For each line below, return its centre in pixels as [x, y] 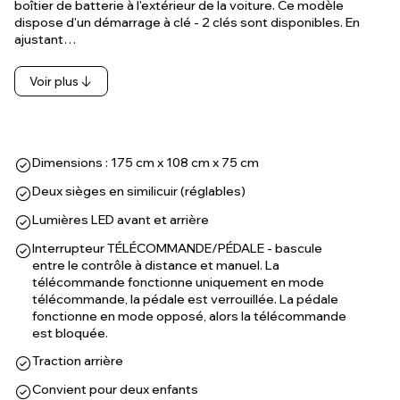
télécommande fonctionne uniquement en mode [178, 282]
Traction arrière [78, 361]
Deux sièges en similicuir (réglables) [139, 191]
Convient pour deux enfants [115, 389]
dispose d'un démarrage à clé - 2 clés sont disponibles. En [187, 22]
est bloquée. [70, 333]
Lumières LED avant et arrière [121, 220]
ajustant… [46, 39]
